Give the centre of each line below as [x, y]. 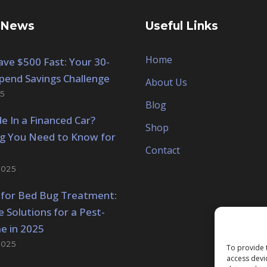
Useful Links [182, 26]
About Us [166, 83]
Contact [163, 150]
